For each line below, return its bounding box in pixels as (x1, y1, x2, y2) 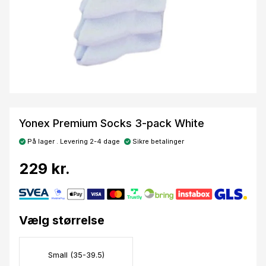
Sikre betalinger (131, 137, 184, 146)
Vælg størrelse (19, 213, 104, 228)
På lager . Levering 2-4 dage (26, 137, 120, 146)
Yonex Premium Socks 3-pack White (19, 117, 204, 130)
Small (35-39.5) (47, 250, 104, 259)
